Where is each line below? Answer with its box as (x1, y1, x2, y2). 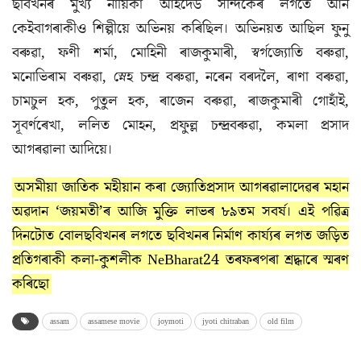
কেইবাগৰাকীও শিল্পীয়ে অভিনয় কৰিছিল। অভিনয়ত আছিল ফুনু (12, 19, 349, 39)
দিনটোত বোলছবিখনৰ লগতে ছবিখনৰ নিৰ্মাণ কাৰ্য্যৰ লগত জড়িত (12, 226, 349, 246)
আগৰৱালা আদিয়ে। (12, 139, 113, 160)
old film (268, 316, 294, 327)
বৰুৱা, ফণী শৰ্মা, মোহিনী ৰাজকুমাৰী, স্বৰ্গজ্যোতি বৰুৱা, (12, 43, 349, 63)
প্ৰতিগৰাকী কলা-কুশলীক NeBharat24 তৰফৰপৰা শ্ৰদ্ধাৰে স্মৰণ (12, 250, 349, 270)
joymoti (158, 316, 184, 327)
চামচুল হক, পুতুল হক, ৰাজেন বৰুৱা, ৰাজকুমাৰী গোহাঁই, (12, 91, 349, 111)
